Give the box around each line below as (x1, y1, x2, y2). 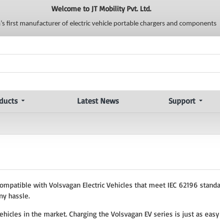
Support (168, 96, 195, 106)
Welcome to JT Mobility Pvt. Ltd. (51, 4, 151, 13)
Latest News (77, 96, 119, 106)
